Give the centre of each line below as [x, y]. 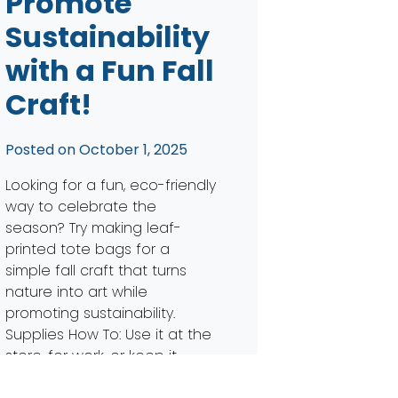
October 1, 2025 [133, 149]
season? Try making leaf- [93, 227]
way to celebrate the [80, 206]
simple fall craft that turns [96, 270]
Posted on [42, 149]
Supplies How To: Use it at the [108, 334]
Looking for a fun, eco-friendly [110, 185]
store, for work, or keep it [91, 355]
